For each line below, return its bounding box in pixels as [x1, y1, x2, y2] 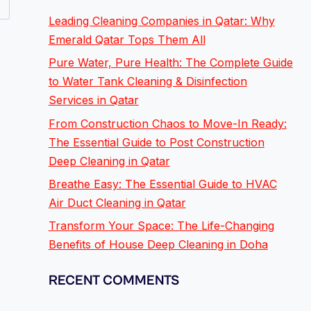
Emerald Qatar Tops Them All [48, 32, 205, 47]
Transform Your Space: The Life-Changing [48, 219, 274, 233]
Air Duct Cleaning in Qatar [48, 195, 186, 210]
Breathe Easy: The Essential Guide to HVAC [48, 176, 277, 191]
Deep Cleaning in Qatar [48, 153, 170, 168]
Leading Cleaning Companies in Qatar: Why [48, 13, 275, 28]
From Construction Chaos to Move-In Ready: [48, 116, 287, 131]
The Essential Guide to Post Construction [48, 135, 264, 149]
